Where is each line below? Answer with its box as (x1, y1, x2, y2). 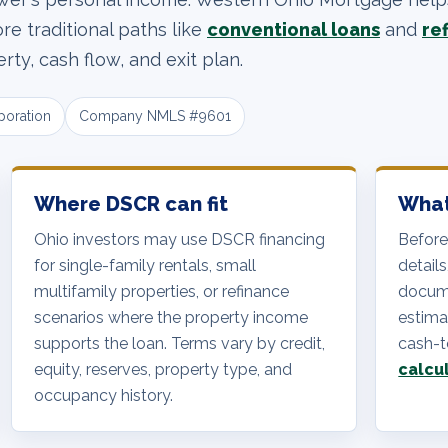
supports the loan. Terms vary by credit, (33, 334, 325, 354)
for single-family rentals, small (33, 256, 256, 276)
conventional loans (207, 19, 380, 41)
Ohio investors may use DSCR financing (33, 230, 325, 250)
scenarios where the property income (33, 308, 308, 328)
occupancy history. (33, 386, 173, 406)
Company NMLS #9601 (79, 108, 231, 125)
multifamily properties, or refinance (33, 282, 289, 302)
